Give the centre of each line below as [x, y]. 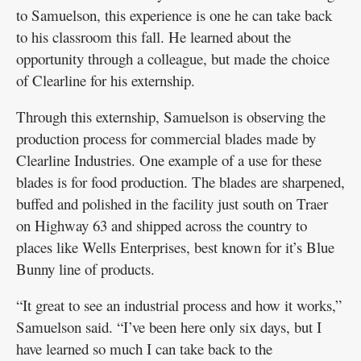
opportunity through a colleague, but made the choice [173, 59]
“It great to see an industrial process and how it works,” [179, 305]
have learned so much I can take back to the [144, 349]
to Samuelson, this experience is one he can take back [174, 15]
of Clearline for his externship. [106, 81]
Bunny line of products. [85, 269]
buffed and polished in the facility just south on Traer [172, 204]
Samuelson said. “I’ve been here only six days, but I [169, 327]
